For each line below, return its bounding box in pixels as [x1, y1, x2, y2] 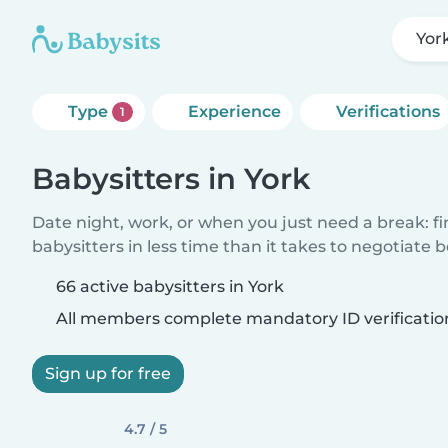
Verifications [335, 102, 440, 121]
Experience [187, 102, 281, 121]
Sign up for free [45, 364, 171, 383]
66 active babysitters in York [56, 277, 284, 296]
